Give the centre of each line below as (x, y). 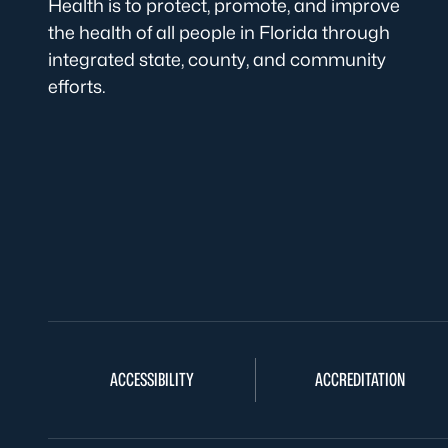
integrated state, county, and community (217, 59)
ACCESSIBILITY (151, 379)
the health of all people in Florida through (219, 32)
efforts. (77, 86)
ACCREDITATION (359, 379)
